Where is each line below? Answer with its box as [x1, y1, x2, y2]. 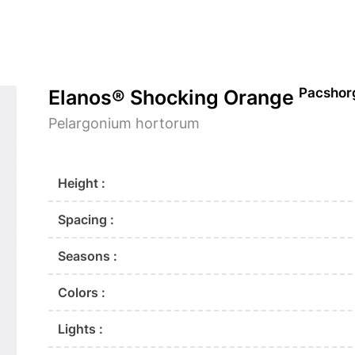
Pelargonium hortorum [48, 115, 200, 132]
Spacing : [58, 212, 115, 228]
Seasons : [58, 248, 118, 265]
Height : [58, 175, 106, 192]
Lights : [58, 321, 104, 338]
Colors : [58, 284, 106, 301]
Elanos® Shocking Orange [48, 86, 300, 110]
